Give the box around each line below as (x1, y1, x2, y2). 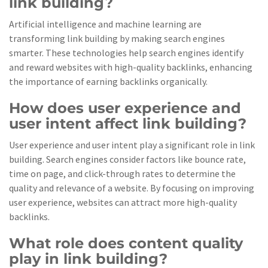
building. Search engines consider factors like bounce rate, (9, 153, 246, 165)
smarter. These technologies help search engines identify (9, 47, 243, 59)
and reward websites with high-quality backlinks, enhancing (9, 61, 252, 73)
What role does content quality (9, 234, 243, 252)
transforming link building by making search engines (9, 32, 225, 44)
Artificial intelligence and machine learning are (9, 18, 202, 30)
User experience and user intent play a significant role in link (9, 139, 255, 151)
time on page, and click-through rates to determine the (9, 167, 236, 179)
